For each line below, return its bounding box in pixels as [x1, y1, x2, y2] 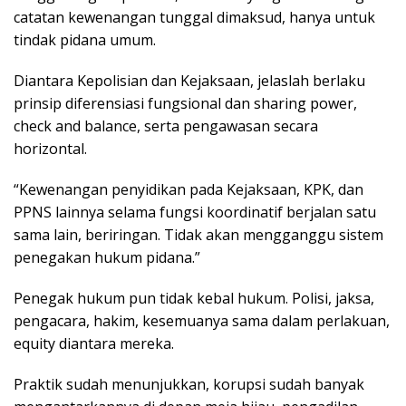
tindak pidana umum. [14, 29, 156, 50]
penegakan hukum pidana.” [14, 246, 200, 267]
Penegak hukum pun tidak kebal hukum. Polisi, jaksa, [14, 287, 374, 308]
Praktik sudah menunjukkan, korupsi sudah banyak [14, 373, 364, 394]
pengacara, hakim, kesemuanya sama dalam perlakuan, [14, 310, 390, 331]
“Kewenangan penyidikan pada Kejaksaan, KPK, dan [14, 179, 363, 199]
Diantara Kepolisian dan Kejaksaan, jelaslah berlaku [14, 70, 365, 91]
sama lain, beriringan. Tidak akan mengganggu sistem [14, 224, 383, 245]
